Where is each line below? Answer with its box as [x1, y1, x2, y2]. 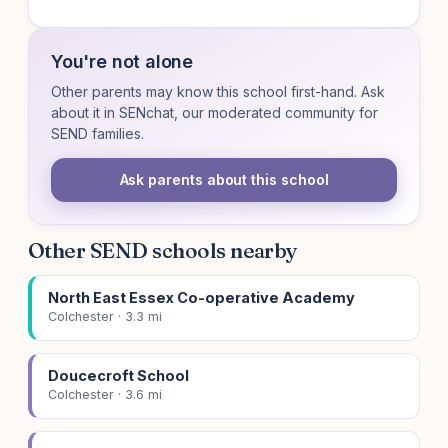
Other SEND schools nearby [28, 237, 298, 264]
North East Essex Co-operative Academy [48, 289, 355, 307]
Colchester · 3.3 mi [48, 309, 162, 325]
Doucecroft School [48, 367, 189, 385]
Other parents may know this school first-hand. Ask [51, 83, 385, 101]
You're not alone [51, 51, 194, 73]
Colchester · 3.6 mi [48, 387, 162, 403]
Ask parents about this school [119, 171, 329, 189]
